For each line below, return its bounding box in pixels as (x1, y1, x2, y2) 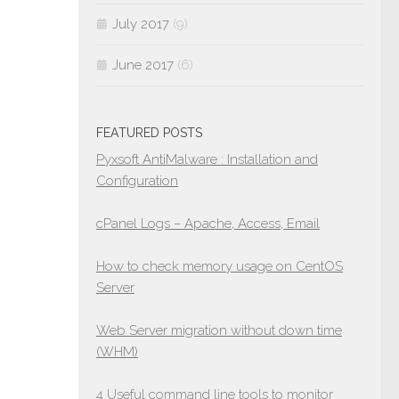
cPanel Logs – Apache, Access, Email (96, 216, 320, 232)
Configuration (96, 173, 178, 189)
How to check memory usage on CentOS (96, 258, 343, 274)
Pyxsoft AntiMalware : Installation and (96, 151, 318, 167)
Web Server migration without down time (96, 322, 342, 338)
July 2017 (112, 16, 169, 32)
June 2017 (112, 57, 174, 73)
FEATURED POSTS (96, 126, 202, 140)
